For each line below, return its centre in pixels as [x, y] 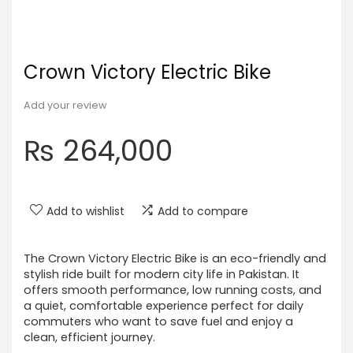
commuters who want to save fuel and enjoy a [158, 322]
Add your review [65, 106]
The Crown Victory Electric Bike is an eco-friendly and [175, 259]
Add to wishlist [85, 212]
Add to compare [203, 212]
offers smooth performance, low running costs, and [173, 290]
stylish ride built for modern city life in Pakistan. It [162, 275]
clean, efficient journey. [89, 338]
